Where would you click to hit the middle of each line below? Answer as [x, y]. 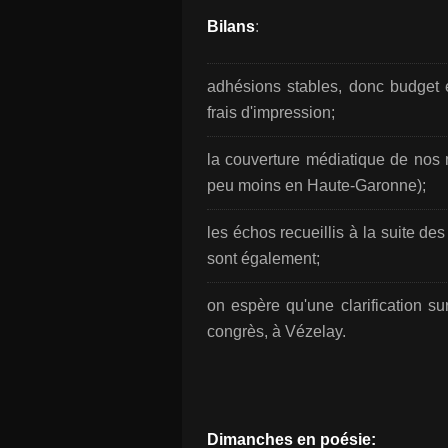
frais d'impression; [271, 112]
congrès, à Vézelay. [276, 331]
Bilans [231, 26]
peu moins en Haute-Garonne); [316, 185]
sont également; [263, 258]
